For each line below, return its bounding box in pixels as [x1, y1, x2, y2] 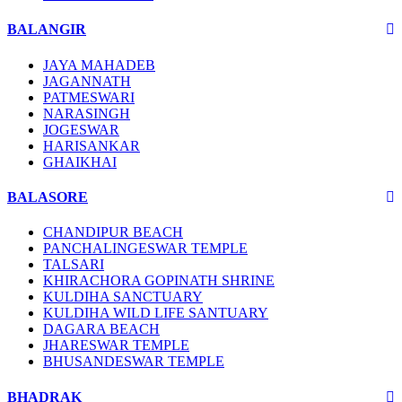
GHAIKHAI [43, 153, 117, 170]
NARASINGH [43, 105, 130, 121]
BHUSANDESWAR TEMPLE [43, 354, 224, 370]
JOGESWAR [43, 121, 119, 137]
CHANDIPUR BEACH [43, 224, 183, 240]
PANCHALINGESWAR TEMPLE [43, 240, 248, 257]
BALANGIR [7, 22, 86, 38]
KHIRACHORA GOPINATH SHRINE [43, 273, 275, 289]
